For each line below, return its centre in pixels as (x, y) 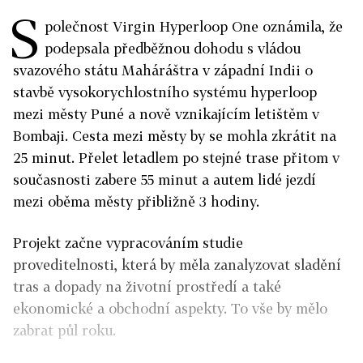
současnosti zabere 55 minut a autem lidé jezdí (164, 179)
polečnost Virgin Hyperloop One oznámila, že (194, 26)
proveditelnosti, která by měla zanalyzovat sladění (177, 265)
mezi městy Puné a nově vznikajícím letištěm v (166, 114)
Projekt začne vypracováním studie (128, 243)
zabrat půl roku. (64, 330)
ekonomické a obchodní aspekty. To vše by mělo (170, 308)
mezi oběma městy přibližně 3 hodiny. (138, 201)
